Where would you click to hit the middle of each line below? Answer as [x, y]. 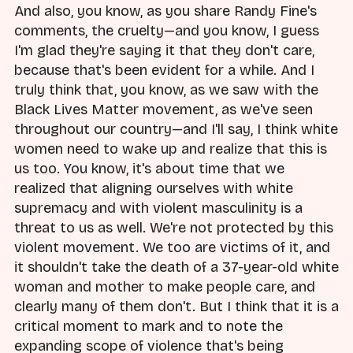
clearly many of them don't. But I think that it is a [176, 307]
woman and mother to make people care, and [165, 287]
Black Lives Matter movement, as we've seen [163, 110]
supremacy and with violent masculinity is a [158, 208]
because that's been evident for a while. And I [164, 71]
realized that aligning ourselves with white [154, 189]
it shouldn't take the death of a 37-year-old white [176, 268]
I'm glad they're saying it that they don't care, [164, 51]
